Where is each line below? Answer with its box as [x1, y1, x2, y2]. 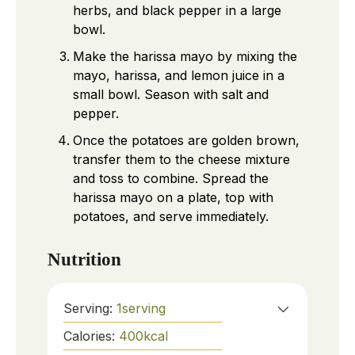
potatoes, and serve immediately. [73, 208, 269, 225]
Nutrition [48, 249, 121, 269]
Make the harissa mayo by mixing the [73, 48, 297, 65]
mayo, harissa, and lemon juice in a [73, 67, 284, 84]
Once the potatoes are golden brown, [73, 132, 300, 149]
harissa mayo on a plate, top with [73, 189, 273, 206]
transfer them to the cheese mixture [73, 151, 290, 168]
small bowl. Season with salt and [73, 86, 269, 103]
